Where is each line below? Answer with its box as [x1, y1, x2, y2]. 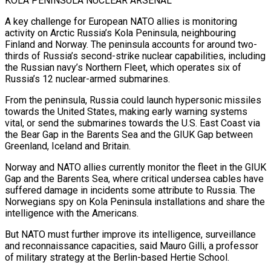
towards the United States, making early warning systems [5, 105, 247, 117]
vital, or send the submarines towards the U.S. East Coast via [5, 117, 260, 129]
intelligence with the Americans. [5, 207, 139, 219]
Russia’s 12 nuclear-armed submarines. [5, 73, 170, 85]
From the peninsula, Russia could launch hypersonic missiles [5, 94, 261, 106]
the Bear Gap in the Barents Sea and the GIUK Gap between [5, 128, 253, 140]
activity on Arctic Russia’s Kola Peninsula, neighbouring [5, 27, 236, 39]
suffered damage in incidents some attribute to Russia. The [5, 184, 255, 196]
